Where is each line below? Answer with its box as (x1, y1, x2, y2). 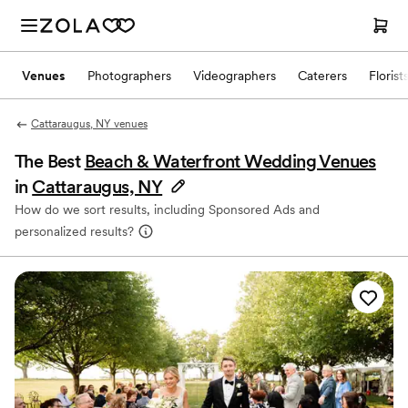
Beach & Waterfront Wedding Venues (84, 150, 376, 172)
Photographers (87, 67, 171, 83)
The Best (15, 150, 85, 172)
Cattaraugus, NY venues (30, 117, 148, 130)
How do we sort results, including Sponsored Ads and (15, 202, 320, 217)
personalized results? (15, 224, 134, 239)
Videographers (193, 67, 276, 83)
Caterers (298, 67, 347, 83)
